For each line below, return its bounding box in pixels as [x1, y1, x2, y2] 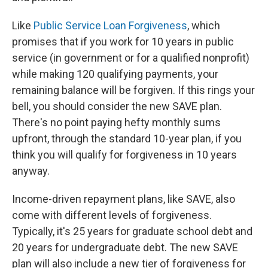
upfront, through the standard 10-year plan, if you [12, 132, 242, 145]
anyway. [12, 165, 50, 178]
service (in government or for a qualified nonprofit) [12, 51, 249, 65]
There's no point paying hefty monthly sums [12, 116, 221, 129]
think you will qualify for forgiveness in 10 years [12, 148, 237, 162]
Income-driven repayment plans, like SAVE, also [12, 193, 235, 206]
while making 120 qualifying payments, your [12, 68, 218, 81]
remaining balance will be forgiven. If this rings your [12, 84, 255, 97]
